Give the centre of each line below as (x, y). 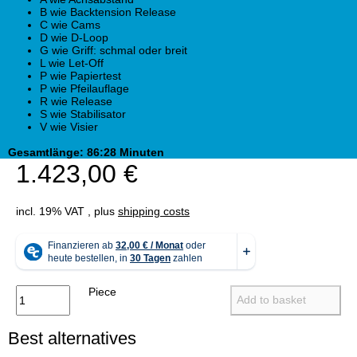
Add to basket (273, 299)
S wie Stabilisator (83, 114)
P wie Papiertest (80, 76)
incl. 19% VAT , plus (67, 212)
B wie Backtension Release (108, 12)
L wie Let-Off (72, 63)
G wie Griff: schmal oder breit (114, 51)
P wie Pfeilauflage (84, 89)
